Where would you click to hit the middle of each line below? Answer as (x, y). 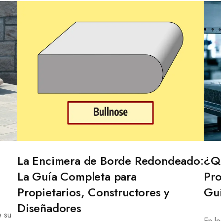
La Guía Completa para (77, 177)
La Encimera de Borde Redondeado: (110, 161)
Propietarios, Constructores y (93, 192)
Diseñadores (49, 208)
